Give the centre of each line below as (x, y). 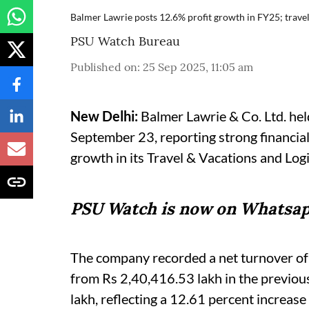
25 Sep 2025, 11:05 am (198, 67)
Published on (104, 67)
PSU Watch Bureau (125, 41)
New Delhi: (104, 116)
